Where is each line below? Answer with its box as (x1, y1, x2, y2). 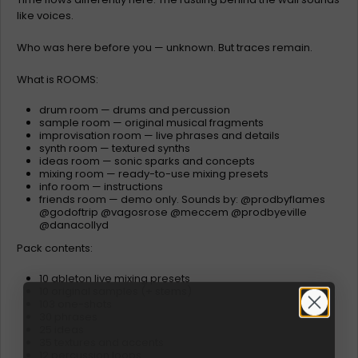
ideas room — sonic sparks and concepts (39, 153, 256, 169)
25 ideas (39, 322, 85, 338)
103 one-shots (39, 296, 113, 312)
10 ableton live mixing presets (39, 271, 191, 287)
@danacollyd (39, 217, 109, 233)
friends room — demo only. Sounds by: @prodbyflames (39, 192, 326, 207)
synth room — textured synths (39, 141, 191, 156)
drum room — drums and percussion (39, 102, 231, 117)
